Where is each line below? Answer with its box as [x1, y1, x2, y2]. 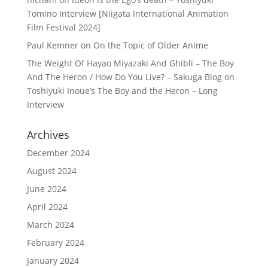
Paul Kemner [26, 39, 78, 51]
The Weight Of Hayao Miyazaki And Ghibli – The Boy [26, 57, 234, 69]
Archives [26, 127, 69, 142]
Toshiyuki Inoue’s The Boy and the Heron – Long [26, 85, 218, 96]
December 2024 [26, 147, 90, 159]
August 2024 [26, 165, 77, 176]
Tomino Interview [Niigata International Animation [26, 8, 229, 19]
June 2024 [26, 183, 66, 194]
